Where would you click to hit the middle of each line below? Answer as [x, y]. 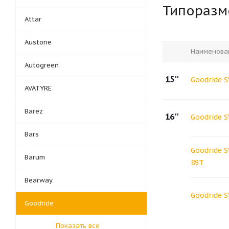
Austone [38, 42]
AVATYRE [38, 88]
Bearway [39, 180]
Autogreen [42, 65]
